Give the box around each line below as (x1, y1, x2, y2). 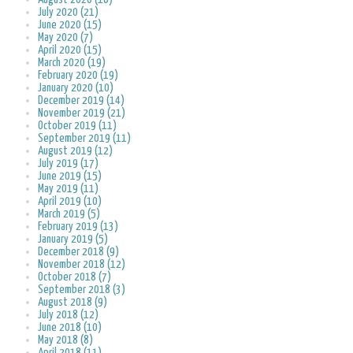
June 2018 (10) (38, 321, 102, 334)
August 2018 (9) (38, 296, 107, 309)
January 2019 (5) (38, 233, 108, 246)
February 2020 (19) (38, 69, 118, 82)
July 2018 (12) (38, 309, 98, 321)
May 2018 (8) (38, 334, 93, 347)
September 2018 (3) (38, 284, 125, 296)
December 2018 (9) (38, 246, 119, 258)
